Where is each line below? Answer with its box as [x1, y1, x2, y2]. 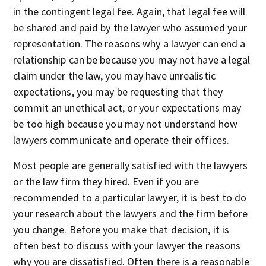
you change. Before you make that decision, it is [13, 223, 230, 236]
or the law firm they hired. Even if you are [13, 175, 199, 188]
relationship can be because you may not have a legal [13, 53, 251, 66]
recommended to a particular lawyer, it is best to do [13, 191, 247, 204]
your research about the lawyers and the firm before [13, 207, 248, 220]
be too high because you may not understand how [13, 117, 237, 131]
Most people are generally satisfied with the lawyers [13, 159, 248, 172]
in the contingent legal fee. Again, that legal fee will [13, 5, 245, 18]
